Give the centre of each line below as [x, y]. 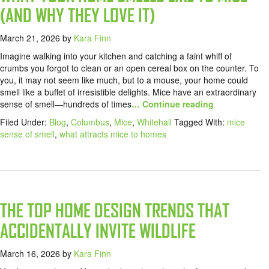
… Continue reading [173, 104]
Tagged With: [201, 122]
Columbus [90, 122]
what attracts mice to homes [113, 134]
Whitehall [154, 122]
